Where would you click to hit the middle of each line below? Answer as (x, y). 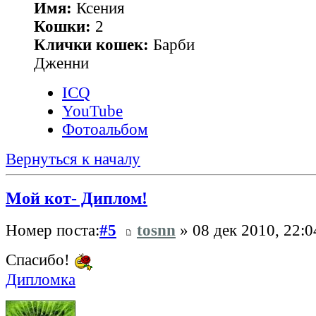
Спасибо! (40, 260)
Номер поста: (53, 231)
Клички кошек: (91, 44)
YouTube (92, 111)
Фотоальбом (105, 129)
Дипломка (41, 279)
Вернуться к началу (73, 159)
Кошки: (62, 26)
